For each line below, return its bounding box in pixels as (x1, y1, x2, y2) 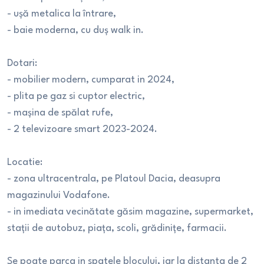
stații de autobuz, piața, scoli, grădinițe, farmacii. (7, 223, 227, 233)
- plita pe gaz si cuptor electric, (7, 91, 145, 101)
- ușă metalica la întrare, (7, 9, 116, 19)
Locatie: (7, 157, 42, 167)
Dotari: (7, 58, 37, 68)
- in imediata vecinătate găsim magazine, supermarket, (7, 207, 253, 217)
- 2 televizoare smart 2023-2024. (7, 124, 157, 134)
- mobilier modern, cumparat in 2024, (7, 75, 174, 85)
